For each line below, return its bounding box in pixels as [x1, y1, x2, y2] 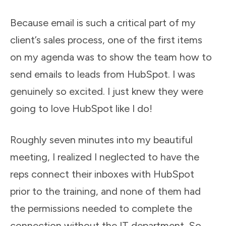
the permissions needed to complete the [10, 202, 192, 214]
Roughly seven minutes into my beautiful [10, 133, 193, 146]
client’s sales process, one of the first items [10, 33, 202, 46]
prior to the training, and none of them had [10, 185, 201, 197]
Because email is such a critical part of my [10, 16, 196, 29]
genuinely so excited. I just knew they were [10, 85, 203, 97]
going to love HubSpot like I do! [10, 102, 152, 115]
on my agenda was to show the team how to [10, 50, 212, 63]
